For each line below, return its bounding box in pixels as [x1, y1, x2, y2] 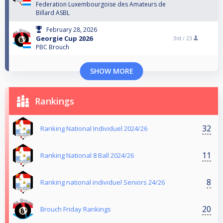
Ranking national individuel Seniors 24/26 [40, 178, 165, 187]
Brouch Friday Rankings [40, 205, 111, 214]
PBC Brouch [36, 43, 69, 52]
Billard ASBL [36, 8, 70, 17]
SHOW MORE [90, 66, 133, 76]
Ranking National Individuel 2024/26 [40, 124, 147, 133]
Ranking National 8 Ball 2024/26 [40, 151, 134, 160]
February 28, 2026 [46, 25, 97, 34]
